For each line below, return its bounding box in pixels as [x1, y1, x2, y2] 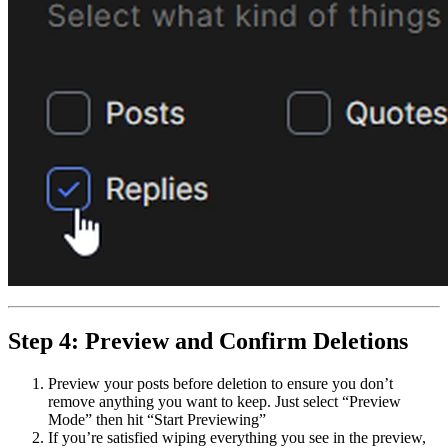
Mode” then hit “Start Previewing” [48, 410, 266, 428]
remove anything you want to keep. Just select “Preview [48, 392, 401, 410]
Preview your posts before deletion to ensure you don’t [48, 374, 393, 392]
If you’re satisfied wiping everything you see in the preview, [48, 428, 426, 446]
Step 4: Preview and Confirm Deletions [8, 327, 408, 354]
